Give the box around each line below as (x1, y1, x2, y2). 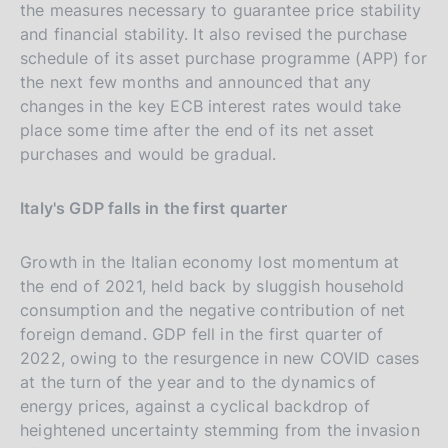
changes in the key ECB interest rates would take (20, 95, 402, 116)
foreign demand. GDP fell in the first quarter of (20, 323, 384, 344)
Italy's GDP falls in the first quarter (20, 197, 287, 218)
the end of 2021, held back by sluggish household (20, 275, 405, 296)
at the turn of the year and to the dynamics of (20, 371, 377, 392)
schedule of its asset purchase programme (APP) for (20, 47, 427, 68)
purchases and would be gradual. (20, 143, 277, 164)
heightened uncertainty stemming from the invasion (20, 419, 420, 440)
